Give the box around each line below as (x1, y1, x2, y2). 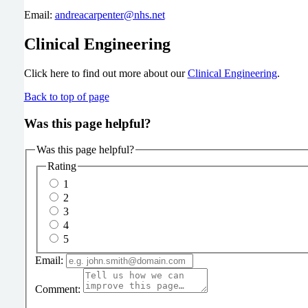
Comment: (34, 283, 80, 295)
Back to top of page (23, 90, 109, 102)
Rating (47, 159, 76, 172)
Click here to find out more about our (23, 67, 188, 79)
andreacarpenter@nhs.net (54, 9, 165, 21)
